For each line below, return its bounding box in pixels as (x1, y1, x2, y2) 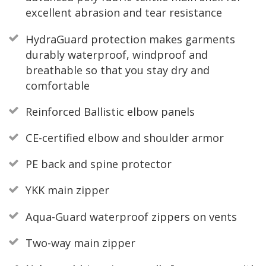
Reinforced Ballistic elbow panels (25, 104, 195, 119)
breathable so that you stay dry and (25, 62, 210, 77)
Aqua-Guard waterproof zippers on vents (25, 209, 237, 224)
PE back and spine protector (25, 157, 172, 172)
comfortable (25, 78, 90, 93)
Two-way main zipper (25, 235, 135, 250)
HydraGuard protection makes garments (25, 31, 235, 46)
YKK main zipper (25, 183, 109, 198)
